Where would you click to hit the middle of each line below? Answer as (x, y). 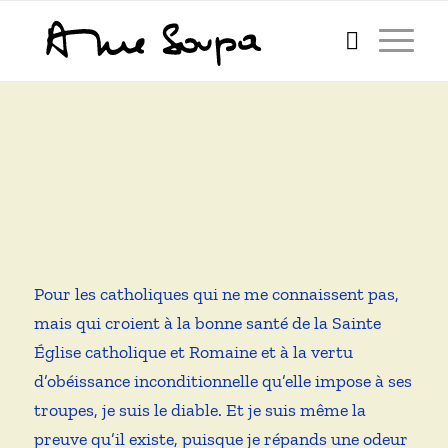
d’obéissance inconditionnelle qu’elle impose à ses (222, 381)
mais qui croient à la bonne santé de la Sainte (207, 323)
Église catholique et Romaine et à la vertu (193, 352)
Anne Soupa (161, 156)
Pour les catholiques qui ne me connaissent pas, (216, 294)
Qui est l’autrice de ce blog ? (141, 194)
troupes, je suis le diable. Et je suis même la (199, 410)
